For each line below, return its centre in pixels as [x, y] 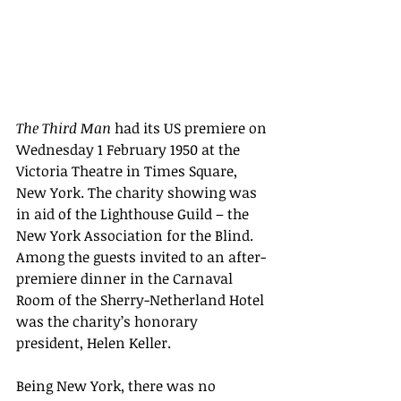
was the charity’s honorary [109, 321]
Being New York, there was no [118, 385]
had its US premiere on [191, 128]
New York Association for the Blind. [137, 235]
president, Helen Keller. [94, 342]
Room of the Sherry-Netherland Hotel [142, 299]
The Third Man [64, 128]
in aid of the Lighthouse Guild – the [134, 213]
